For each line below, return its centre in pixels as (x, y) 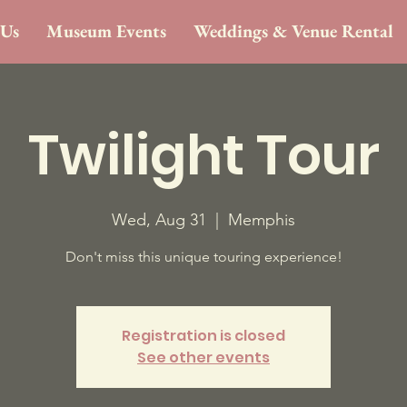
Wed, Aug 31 (159, 220)
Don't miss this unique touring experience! (203, 257)
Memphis (262, 220)
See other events (203, 357)
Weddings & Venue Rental (293, 31)
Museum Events (106, 31)
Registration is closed (203, 336)
